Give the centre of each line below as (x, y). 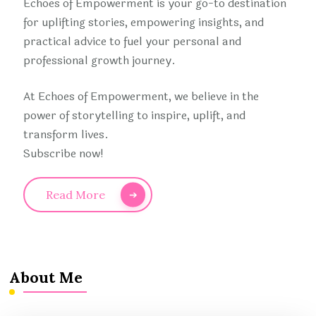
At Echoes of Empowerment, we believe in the (141, 97)
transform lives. (66, 135)
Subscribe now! (64, 154)
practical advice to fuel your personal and (133, 42)
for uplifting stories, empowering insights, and (144, 23)
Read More (76, 195)
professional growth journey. (100, 61)
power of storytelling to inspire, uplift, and (135, 116)
